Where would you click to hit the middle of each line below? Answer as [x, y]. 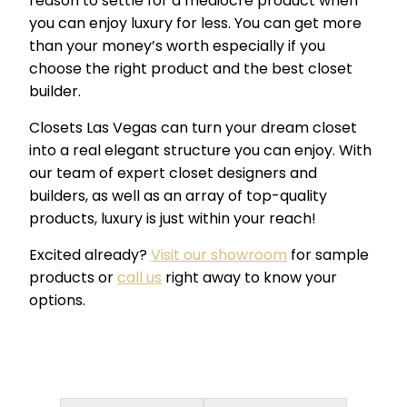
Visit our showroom [219, 255]
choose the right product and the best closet [191, 69]
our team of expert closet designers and [173, 174]
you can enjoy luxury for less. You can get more [195, 24]
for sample [328, 255]
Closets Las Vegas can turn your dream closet [193, 128]
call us [139, 278]
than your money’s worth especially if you [177, 46]
